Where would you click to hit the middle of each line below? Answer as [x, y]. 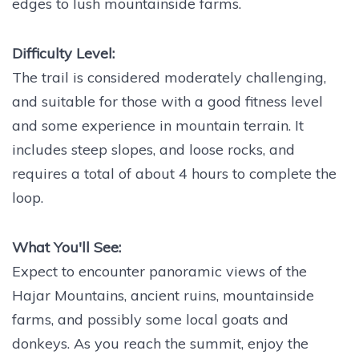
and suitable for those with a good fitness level [167, 102]
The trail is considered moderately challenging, [169, 78]
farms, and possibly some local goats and [150, 320]
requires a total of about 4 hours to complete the [174, 174]
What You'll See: [67, 248]
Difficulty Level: [63, 54]
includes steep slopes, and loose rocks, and [153, 150]
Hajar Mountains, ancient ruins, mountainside [163, 296]
